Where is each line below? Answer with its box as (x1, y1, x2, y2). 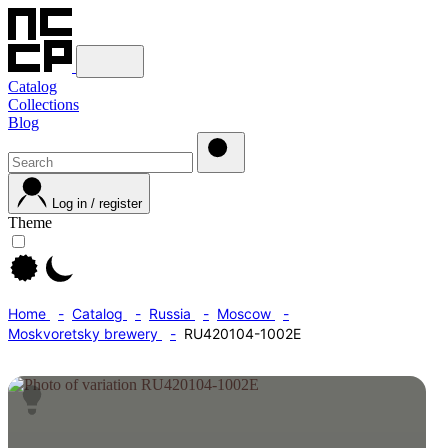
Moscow (217, 305, 275, 322)
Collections (8, 96, 79, 113)
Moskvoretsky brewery (8, 325, 162, 342)
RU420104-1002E (184, 325, 301, 342)
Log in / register (52, 196, 142, 211)
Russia (149, 305, 195, 322)
